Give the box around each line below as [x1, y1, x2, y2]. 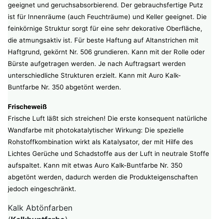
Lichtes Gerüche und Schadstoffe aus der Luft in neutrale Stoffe [8, 150, 209, 158]
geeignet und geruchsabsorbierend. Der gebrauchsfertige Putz [8, 1, 203, 9]
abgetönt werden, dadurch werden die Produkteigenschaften [8, 173, 198, 181]
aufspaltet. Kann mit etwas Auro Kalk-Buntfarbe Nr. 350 [8, 161, 182, 170]
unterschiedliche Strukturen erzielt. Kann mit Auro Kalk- [8, 71, 181, 80]
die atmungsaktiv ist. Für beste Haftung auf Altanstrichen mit [8, 36, 198, 44]
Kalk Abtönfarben [8, 203, 72, 213]
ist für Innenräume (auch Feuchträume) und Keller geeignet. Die [8, 13, 207, 21]
